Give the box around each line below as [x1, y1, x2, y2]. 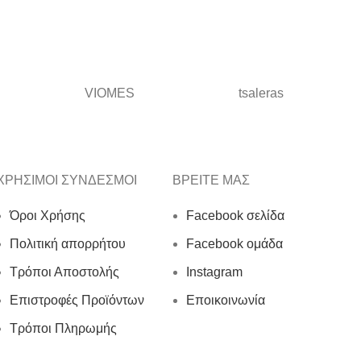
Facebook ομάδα [186, 237, 283, 251]
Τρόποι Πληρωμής [10, 322, 117, 335]
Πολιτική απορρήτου [10, 237, 126, 251]
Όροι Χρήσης [10, 209, 85, 222]
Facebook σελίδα [186, 209, 284, 222]
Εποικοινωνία [186, 293, 265, 307]
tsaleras [239, 86, 284, 100]
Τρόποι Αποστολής [10, 265, 119, 279]
